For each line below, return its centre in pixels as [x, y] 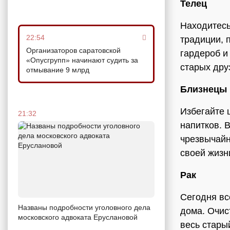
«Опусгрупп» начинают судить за [82, 60]
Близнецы [204, 89]
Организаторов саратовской [73, 50]
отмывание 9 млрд [58, 70]
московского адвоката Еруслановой [78, 217]
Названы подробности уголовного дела [84, 208]
